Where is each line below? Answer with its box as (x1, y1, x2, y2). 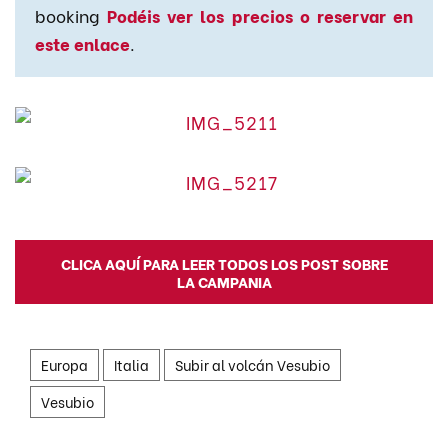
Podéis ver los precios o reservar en (107, 3, 414, 28)
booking (35, 3, 108, 28)
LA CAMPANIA (176, 269, 272, 292)
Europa (41, 354, 88, 375)
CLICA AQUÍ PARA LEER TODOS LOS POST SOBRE (60, 251, 388, 274)
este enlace (35, 31, 130, 56)
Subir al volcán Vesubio (175, 354, 330, 375)
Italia (114, 354, 149, 375)
